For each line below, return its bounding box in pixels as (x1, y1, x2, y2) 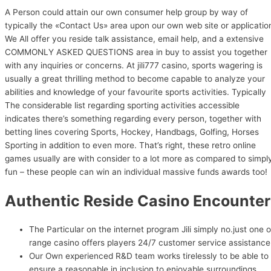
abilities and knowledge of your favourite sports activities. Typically (5, 87, 266, 97)
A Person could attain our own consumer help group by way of (5, 7, 248, 17)
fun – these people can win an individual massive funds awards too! (5, 166, 267, 177)
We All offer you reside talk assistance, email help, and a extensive (5, 33, 264, 44)
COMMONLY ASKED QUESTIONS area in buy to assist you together (5, 47, 267, 57)
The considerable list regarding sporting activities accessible (5, 100, 240, 110)
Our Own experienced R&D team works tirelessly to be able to (29, 251, 269, 261)
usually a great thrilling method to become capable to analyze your (5, 73, 265, 83)
